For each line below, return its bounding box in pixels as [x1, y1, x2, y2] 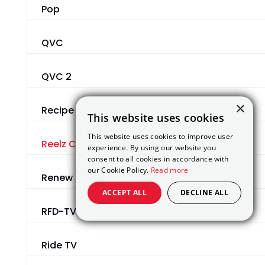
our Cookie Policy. [88, 165, 151, 175]
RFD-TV [41, 205, 76, 219]
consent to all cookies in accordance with [88, 154, 229, 164]
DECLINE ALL [180, 188, 229, 198]
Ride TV [41, 238, 77, 253]
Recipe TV [41, 104, 89, 118]
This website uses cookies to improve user [88, 131, 234, 141]
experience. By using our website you [88, 143, 216, 153]
